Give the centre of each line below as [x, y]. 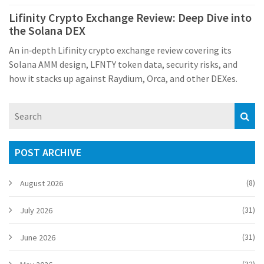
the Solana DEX [47, 31]
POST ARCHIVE [48, 153]
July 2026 [36, 211]
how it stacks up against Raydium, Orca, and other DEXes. [123, 79]
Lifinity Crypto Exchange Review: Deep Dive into [130, 18]
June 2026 [38, 238]
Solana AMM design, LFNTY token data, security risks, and [123, 65]
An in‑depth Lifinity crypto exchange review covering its [120, 50]
